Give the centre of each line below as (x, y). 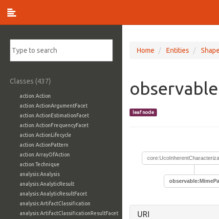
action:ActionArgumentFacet (54, 106)
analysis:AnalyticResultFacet (53, 194)
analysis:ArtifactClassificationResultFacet (69, 213)
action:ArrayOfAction (45, 154)
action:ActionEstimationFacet (54, 115)
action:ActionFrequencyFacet (54, 125)
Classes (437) (30, 81)
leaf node (143, 112)
